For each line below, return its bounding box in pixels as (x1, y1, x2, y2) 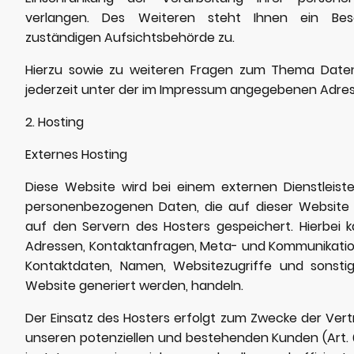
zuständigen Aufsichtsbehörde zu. (25, 28, 235, 47)
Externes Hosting (25, 145, 127, 164)
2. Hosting (25, 112, 84, 131)
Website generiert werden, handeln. (25, 276, 243, 295)
